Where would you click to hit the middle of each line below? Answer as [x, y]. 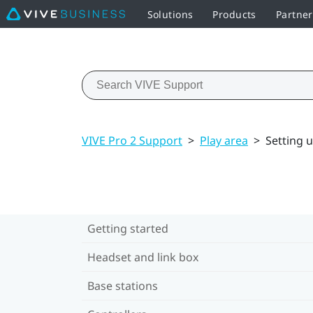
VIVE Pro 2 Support [132, 140]
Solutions [170, 14]
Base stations [123, 285]
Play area [224, 140]
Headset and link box [143, 257]
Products [234, 14]
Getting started [128, 228]
